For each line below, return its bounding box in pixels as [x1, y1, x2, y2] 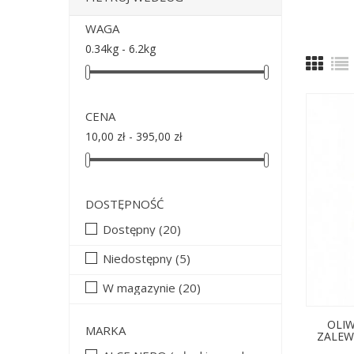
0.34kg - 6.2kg [85, 41, 156, 56]
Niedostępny [103, 250, 175, 267]
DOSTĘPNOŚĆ [85, 196, 164, 213]
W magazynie [103, 280, 179, 296]
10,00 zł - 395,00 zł [85, 129, 183, 145]
